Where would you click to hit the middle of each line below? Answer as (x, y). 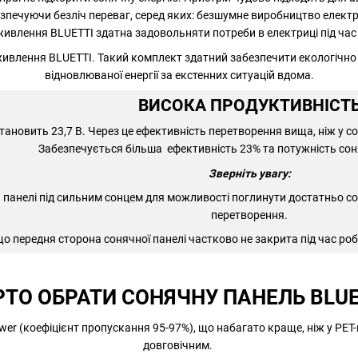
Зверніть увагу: (249, 173)
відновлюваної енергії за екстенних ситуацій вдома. (179, 75)
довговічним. (179, 345)
